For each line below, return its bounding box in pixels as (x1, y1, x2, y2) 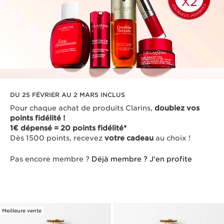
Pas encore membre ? (10, 155, 91, 163)
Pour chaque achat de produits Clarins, (10, 104, 154, 112)
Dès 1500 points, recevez (10, 134, 104, 142)
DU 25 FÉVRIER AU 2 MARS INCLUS (10, 91, 125, 99)
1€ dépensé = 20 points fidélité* (10, 124, 126, 132)
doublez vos (154, 104, 199, 112)
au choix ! (153, 134, 190, 142)
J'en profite (149, 155, 192, 163)
